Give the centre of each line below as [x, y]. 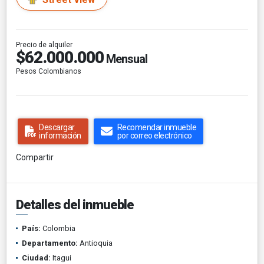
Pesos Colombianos [49, 71]
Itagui [61, 258]
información [60, 135]
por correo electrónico [154, 135]
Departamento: [50, 243]
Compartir [35, 157]
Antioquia [95, 243]
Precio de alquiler [44, 44]
